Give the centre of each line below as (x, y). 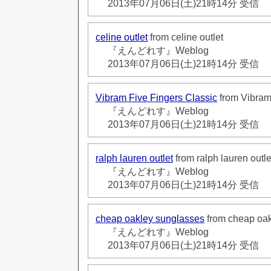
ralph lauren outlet (134, 158)
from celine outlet (185, 37)
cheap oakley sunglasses (150, 218)
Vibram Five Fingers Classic (156, 97)
